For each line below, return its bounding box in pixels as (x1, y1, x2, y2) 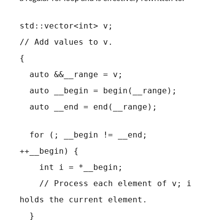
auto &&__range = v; (20, 70, 123, 80)
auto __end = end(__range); (20, 102, 157, 112)
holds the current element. (20, 195, 147, 205)
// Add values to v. (20, 37, 113, 47)
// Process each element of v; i (20, 179, 192, 189)
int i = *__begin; (20, 163, 123, 172)
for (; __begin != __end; (20, 130, 147, 140)
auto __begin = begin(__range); (20, 86, 177, 96)
